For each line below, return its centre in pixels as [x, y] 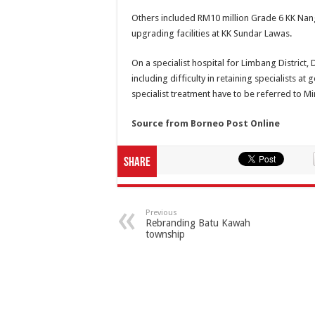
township [165, 234]
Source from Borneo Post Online [206, 123]
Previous [161, 213]
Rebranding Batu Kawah [198, 223]
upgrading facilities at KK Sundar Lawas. [212, 33]
